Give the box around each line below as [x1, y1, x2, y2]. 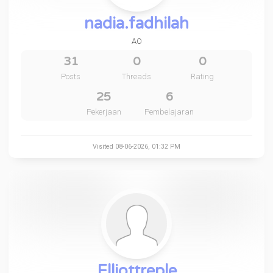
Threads [121, 72, 151, 81]
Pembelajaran [144, 107, 194, 116]
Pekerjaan [86, 107, 121, 116]
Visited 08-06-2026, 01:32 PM [93, 143, 180, 151]
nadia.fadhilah [84, 14, 189, 33]
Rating [190, 72, 214, 81]
